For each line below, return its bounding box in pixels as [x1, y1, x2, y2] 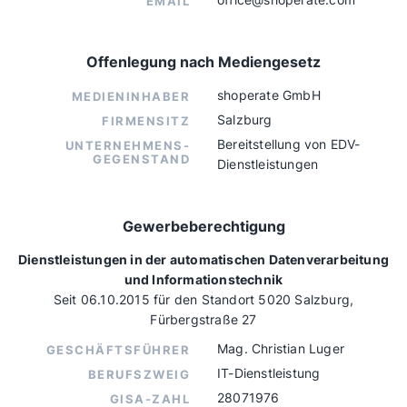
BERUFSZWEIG [87, 366, 190, 382]
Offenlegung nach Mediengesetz [86, 52, 321, 72]
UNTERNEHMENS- [65, 137, 190, 154]
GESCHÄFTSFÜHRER [45, 342, 190, 358]
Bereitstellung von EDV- [217, 135, 361, 153]
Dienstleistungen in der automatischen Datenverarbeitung [17, 251, 389, 268]
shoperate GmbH [217, 86, 321, 104]
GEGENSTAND [93, 151, 190, 167]
